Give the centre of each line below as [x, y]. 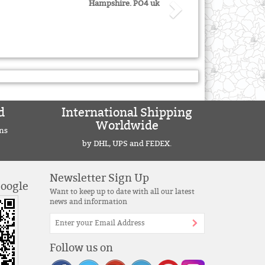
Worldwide [127, 125]
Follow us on [81, 248]
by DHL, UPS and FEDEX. [127, 143]
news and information [88, 201]
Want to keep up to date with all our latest [122, 191]
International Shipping [127, 112]
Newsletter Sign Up [99, 178]
